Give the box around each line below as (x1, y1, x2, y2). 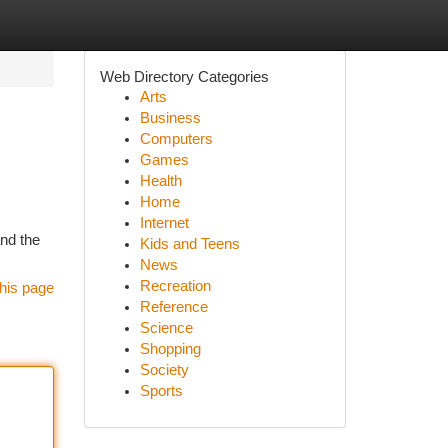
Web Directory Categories (99, 68, 269, 85)
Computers (139, 131, 213, 147)
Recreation (139, 278, 211, 294)
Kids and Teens (139, 236, 240, 252)
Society (139, 362, 189, 378)
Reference (139, 299, 208, 315)
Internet (139, 215, 189, 231)
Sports (139, 383, 183, 399)
